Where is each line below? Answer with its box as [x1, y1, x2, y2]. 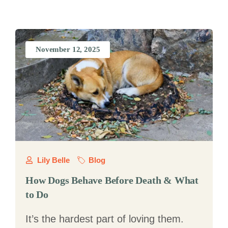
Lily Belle [37, 156, 70, 164]
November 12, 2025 [36, 45, 100, 53]
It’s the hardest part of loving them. [25, 213, 184, 224]
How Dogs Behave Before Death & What [25, 175, 198, 186]
